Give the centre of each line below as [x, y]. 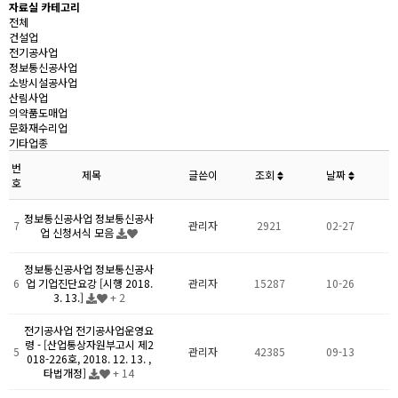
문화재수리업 [38, 127]
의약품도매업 [38, 112]
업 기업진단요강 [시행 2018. [89, 283]
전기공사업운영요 [115, 330]
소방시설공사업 [43, 82]
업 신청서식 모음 [78, 232]
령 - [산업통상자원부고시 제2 [89, 344]
